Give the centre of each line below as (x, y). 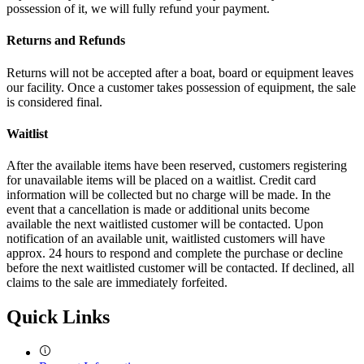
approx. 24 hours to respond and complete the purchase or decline (175, 253)
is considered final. (54, 102)
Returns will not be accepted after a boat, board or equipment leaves (180, 72)
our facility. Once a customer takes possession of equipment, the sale (181, 87)
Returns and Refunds (66, 41)
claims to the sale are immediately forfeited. (117, 283)
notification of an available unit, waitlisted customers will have (166, 239)
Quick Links (58, 317)
